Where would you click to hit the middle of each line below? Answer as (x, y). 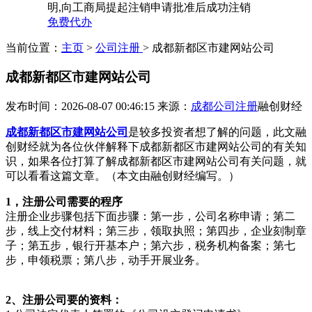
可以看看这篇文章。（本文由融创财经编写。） (123, 176)
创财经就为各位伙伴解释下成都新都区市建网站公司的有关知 (156, 147)
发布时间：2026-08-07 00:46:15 (81, 107)
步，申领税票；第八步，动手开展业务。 (106, 260)
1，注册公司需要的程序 (64, 202)
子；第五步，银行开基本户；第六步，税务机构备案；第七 (150, 246)
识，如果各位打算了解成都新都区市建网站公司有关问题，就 (156, 162)
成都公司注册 (224, 107)
